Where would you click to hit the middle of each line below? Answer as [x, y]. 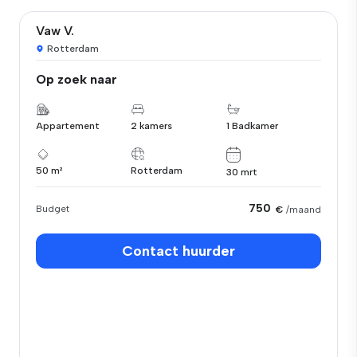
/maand [304, 209]
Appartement [68, 126]
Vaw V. [55, 31]
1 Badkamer [252, 126]
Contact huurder [178, 251]
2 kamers [152, 126]
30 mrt [241, 172]
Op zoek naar [76, 79]
